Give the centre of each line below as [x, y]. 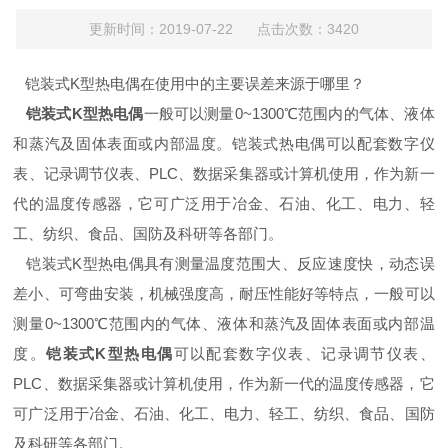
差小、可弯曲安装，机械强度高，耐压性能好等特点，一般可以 [224, 293]
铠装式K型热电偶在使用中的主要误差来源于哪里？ [189, 83]
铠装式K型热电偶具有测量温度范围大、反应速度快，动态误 [224, 263]
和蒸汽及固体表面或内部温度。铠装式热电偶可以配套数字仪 [224, 143]
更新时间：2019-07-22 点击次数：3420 [223, 29]
